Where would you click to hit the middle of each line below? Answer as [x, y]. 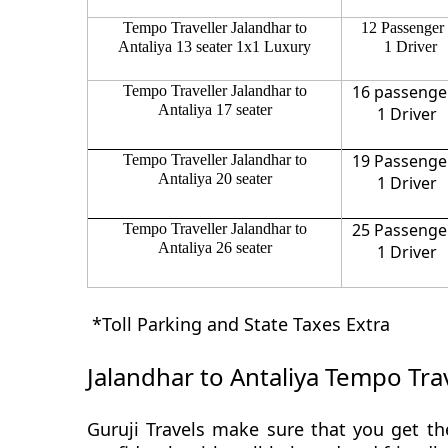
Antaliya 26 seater [214, 247]
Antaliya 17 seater [214, 109]
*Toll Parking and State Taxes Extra [238, 323]
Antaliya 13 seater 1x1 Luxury [214, 46]
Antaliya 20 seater [214, 178]
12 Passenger [402, 27]
